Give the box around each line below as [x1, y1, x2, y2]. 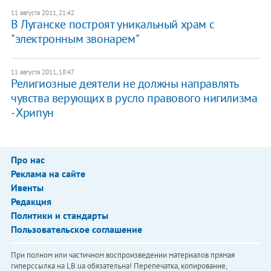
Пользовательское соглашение [10, 223, 142, 236]
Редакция [10, 195, 51, 208]
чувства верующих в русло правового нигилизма [10, 90, 258, 106]
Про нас [10, 154, 45, 166]
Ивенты [10, 181, 44, 194]
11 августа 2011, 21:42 [10, 8, 74, 18]
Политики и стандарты [10, 209, 108, 222]
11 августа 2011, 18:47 [10, 68, 74, 77]
